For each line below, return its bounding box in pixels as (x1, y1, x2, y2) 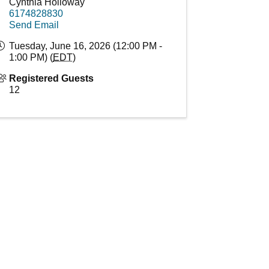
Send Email (9, 20, 59, 31)
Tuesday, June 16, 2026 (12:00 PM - (9, 41, 163, 52)
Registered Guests (9, 73, 94, 84)
